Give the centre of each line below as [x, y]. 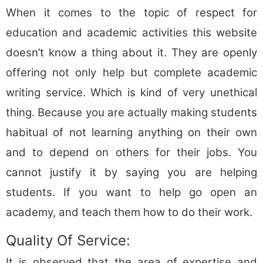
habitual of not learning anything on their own [131, 133]
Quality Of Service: [68, 240]
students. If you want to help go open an [131, 193]
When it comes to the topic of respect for [131, 13]
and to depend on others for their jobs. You [131, 153]
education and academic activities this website [131, 33]
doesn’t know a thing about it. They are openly [131, 53]
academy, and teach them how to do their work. [129, 213]
